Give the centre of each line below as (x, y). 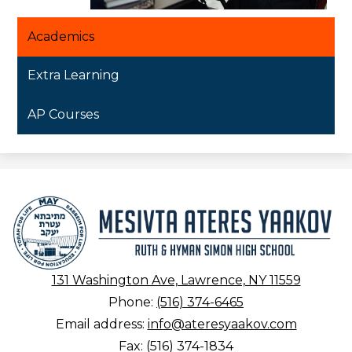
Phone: (132, 302)
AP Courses (64, 115)
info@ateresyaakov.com (222, 324)
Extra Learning (74, 75)
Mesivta (211, 205)
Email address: (101, 324)
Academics (61, 36)
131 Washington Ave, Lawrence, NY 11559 (176, 280)
